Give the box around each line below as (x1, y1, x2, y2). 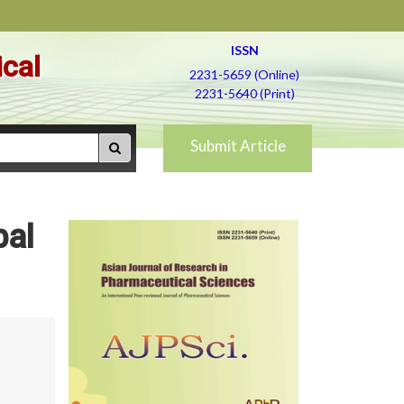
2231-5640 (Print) (194, 86, 295, 101)
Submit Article (189, 136, 286, 155)
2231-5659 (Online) (189, 67, 299, 82)
